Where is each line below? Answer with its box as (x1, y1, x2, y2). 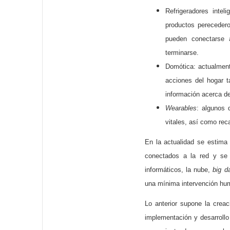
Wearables (165, 104, 197, 112)
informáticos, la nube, (145, 166, 213, 174)
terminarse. (165, 49, 199, 56)
